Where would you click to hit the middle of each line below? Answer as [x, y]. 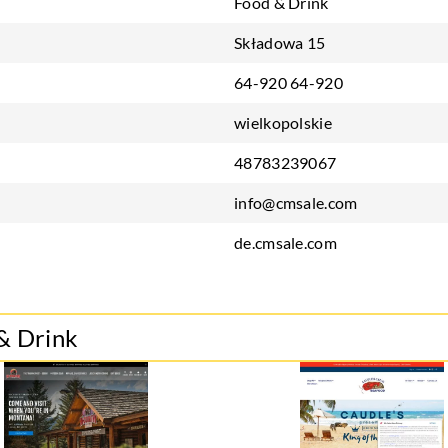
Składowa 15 [280, 42]
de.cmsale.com [285, 242]
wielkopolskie [283, 122]
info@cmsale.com [296, 202]
